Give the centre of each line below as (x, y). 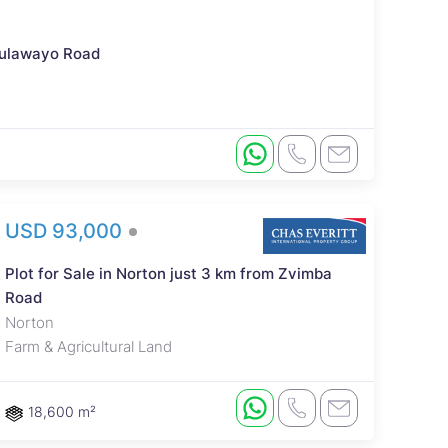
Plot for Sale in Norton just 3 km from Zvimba (168, 273)
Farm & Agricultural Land (88, 346)
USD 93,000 (66, 230)
